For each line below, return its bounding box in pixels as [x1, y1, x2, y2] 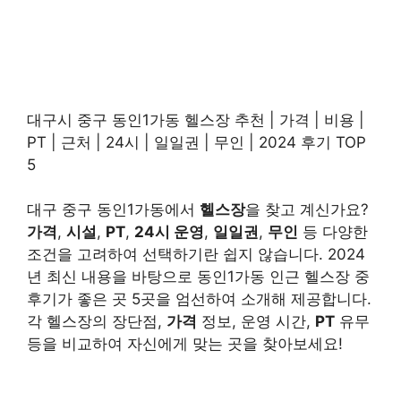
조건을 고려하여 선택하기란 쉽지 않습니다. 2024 [27, 245, 365, 264]
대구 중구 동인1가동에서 [27, 200, 200, 219]
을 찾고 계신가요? [245, 200, 369, 219]
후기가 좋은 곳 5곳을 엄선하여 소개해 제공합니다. [27, 290, 371, 309]
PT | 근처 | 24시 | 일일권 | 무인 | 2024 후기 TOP [27, 132, 366, 151]
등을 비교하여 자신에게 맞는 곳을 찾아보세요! [27, 335, 343, 354]
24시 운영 [134, 223, 204, 242]
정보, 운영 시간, [197, 312, 315, 331]
